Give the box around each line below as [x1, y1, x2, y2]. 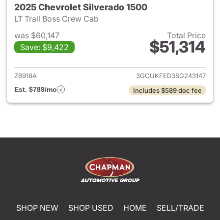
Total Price [167, 30, 206, 40]
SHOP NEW [16, 202, 58, 213]
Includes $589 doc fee [133, 86, 202, 94]
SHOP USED [68, 202, 113, 213]
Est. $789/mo [14, 85, 57, 93]
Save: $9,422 [20, 42, 69, 52]
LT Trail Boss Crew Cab [14, 14, 101, 24]
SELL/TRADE [156, 202, 204, 213]
